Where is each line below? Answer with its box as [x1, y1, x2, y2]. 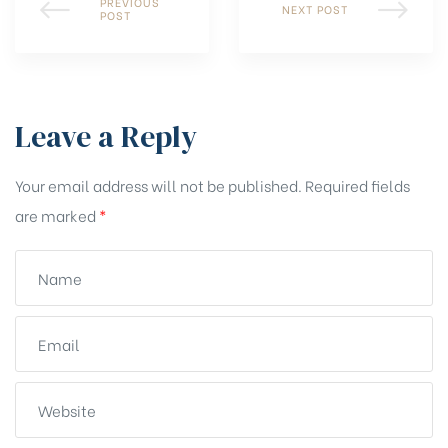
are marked [15, 204, 99, 227]
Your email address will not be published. [15, 174, 302, 197]
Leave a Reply [15, 116, 197, 158]
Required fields [305, 174, 410, 197]
